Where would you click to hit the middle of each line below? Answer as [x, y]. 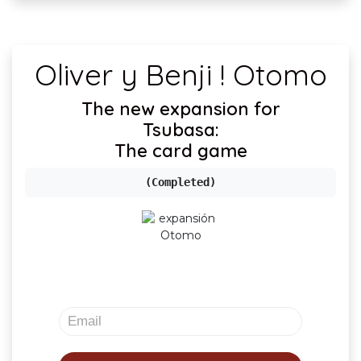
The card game [180, 151]
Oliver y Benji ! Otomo [180, 75]
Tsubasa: [180, 130]
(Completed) [180, 183]
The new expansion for [180, 109]
